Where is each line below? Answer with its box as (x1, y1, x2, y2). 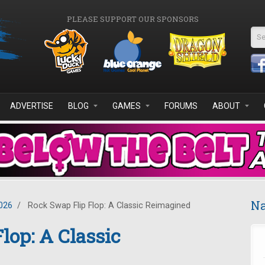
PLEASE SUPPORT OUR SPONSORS (66, 14, 199, 24)
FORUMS (164, 101, 198, 111)
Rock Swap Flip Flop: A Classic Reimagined (25, 201, 190, 211)
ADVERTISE (10, 101, 53, 111)
